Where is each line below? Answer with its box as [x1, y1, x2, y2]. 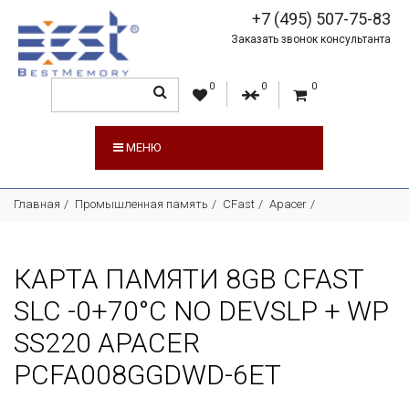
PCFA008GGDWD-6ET [14, 359, 281, 391]
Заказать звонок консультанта [231, 33, 392, 46]
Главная [14, 197, 60, 211]
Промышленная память [75, 197, 208, 211]
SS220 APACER [14, 327, 200, 359]
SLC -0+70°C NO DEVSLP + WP [14, 295, 389, 327]
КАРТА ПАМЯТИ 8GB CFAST [14, 263, 363, 295]
